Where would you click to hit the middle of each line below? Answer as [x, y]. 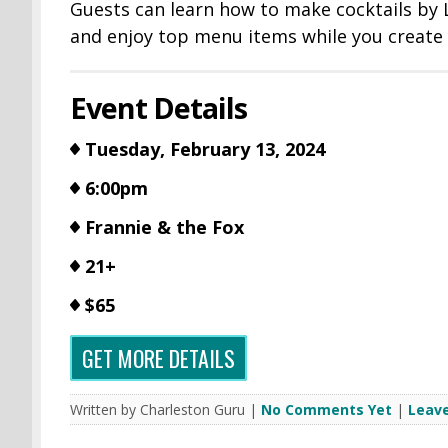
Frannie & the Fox [164, 227]
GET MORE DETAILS [158, 358]
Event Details [158, 108]
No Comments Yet [326, 410]
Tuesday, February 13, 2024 [204, 149]
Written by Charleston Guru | [165, 410]
